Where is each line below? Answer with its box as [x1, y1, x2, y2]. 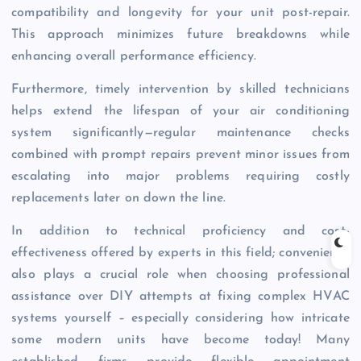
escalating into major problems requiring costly [11, 170, 350, 184]
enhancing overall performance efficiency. [11, 50, 256, 64]
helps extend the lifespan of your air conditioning [11, 105, 350, 118]
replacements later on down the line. [11, 192, 226, 205]
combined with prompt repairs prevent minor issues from [11, 148, 350, 162]
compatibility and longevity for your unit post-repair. [11, 6, 350, 20]
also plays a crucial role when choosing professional [11, 268, 350, 282]
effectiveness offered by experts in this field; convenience [11, 247, 350, 260]
